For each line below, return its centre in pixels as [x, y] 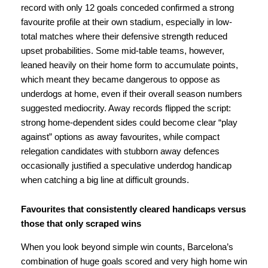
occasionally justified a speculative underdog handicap [126, 165]
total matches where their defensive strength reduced [124, 36]
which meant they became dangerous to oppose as [121, 79]
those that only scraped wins [81, 224]
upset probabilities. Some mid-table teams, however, [123, 51]
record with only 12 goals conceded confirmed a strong [127, 7]
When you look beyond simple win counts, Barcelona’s [127, 247]
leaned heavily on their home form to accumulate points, [130, 65]
